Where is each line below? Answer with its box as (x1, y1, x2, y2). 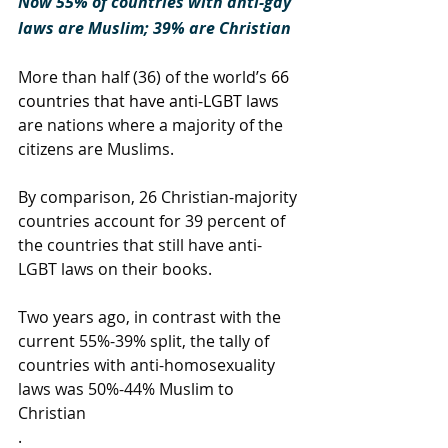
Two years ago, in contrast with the (18, 306, 285, 328)
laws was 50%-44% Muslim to (18, 378, 238, 400)
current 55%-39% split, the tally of (18, 330, 273, 352)
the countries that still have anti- (18, 234, 262, 256)
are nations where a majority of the (18, 114, 287, 136)
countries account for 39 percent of (18, 210, 289, 232)
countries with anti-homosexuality (18, 354, 279, 376)
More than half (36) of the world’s (18, 66, 271, 88)
